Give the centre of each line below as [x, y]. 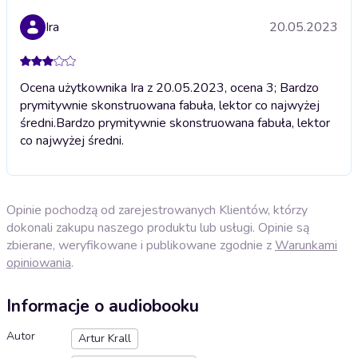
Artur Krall [105, 339]
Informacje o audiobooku [103, 306]
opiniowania [39, 263]
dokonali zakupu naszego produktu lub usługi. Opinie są [158, 227]
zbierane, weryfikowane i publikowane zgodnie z [141, 245]
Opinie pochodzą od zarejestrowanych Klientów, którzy [157, 210]
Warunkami [306, 245]
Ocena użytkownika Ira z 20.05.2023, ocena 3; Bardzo [169, 88]
